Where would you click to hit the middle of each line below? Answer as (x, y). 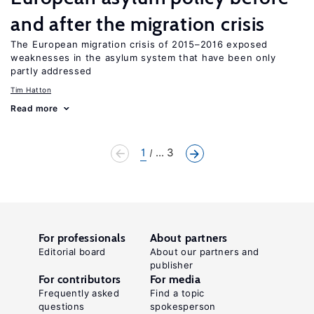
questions (62, 306)
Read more (34, 108)
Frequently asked (79, 293)
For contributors (80, 279)
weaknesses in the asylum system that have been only (143, 57)
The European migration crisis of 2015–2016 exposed (139, 44)
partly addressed (52, 71)
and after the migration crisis (138, 24)
